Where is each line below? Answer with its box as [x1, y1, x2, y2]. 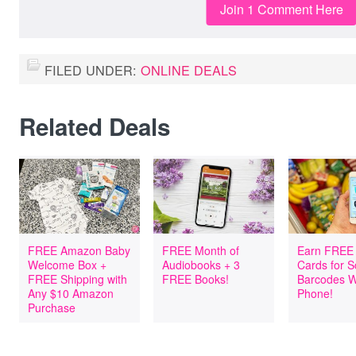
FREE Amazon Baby [28, 242, 130, 258]
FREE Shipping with [28, 271, 127, 287]
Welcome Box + [28, 257, 106, 273]
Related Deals [19, 110, 170, 143]
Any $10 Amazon [28, 285, 114, 301]
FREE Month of [162, 242, 240, 258]
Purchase [28, 300, 75, 315]
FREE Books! [162, 271, 230, 287]
